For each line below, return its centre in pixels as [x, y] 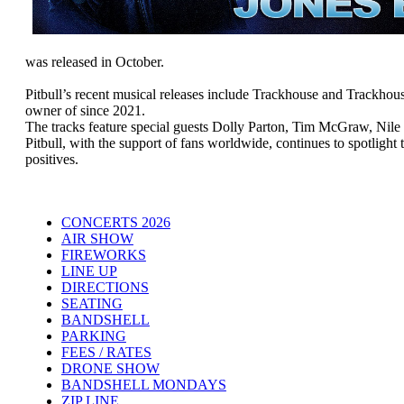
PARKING [93, 335]
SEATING [92, 303]
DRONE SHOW [110, 368]
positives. [51, 159]
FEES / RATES [106, 352]
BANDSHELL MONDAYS [143, 384]
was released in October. [94, 61]
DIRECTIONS [105, 287]
